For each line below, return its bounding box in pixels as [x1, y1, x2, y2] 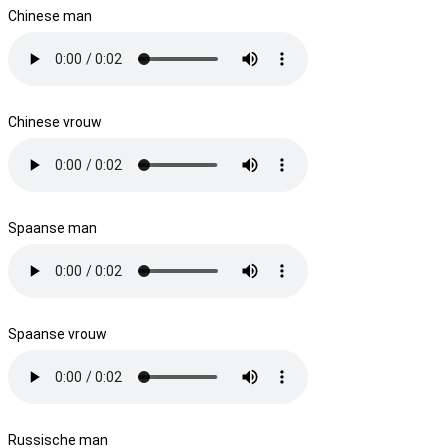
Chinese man [8, 7, 92, 24]
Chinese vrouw [8, 113, 102, 130]
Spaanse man [8, 219, 97, 236]
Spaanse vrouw [8, 325, 107, 342]
